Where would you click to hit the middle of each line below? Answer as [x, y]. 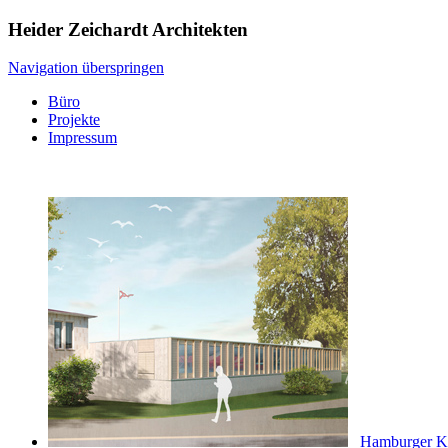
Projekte [74, 120]
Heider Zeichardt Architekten [128, 29]
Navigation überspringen [86, 68]
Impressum [82, 138]
